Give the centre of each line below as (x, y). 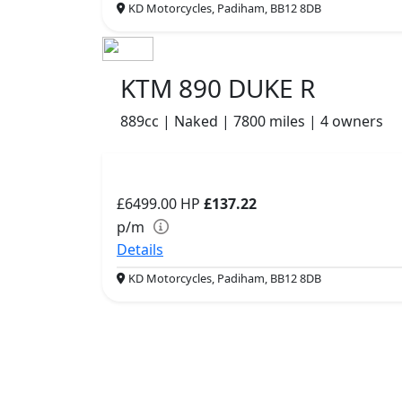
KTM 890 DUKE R (218, 88)
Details (140, 250)
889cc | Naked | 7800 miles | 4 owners (252, 122)
